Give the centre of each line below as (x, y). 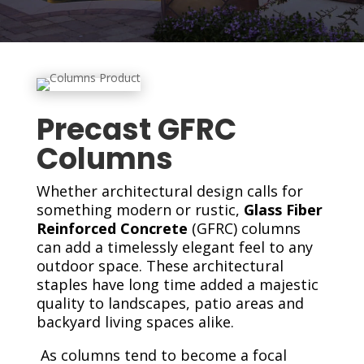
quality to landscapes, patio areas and (170, 303)
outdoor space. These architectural (160, 266)
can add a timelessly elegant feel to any (174, 247)
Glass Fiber (283, 210)
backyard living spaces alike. (135, 322)
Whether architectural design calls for (169, 191)
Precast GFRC (136, 130)
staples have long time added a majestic (177, 285)
